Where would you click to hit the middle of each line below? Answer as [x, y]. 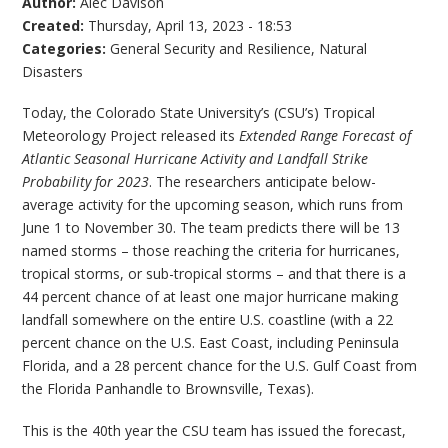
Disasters [53, 71]
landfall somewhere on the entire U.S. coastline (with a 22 [208, 320]
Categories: [66, 48]
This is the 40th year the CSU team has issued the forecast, [214, 430]
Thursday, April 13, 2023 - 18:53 [190, 25]
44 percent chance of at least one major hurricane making [210, 297]
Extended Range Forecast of [325, 136]
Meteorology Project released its [131, 136]
